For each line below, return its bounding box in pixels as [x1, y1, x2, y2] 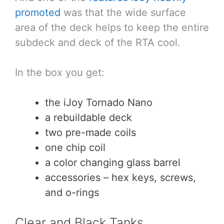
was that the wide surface [60, 6, 186, 18]
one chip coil [45, 141, 105, 153]
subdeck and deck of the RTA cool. [15, 36, 180, 48]
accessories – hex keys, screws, [45, 171, 196, 183]
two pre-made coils [45, 126, 136, 138]
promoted [15, 6, 60, 18]
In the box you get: [15, 66, 104, 78]
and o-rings [45, 186, 99, 198]
